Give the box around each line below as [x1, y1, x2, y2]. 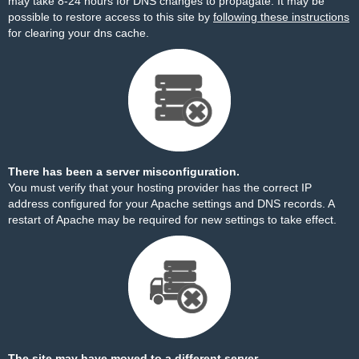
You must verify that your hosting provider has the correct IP [8, 181, 312, 194]
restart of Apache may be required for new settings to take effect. [8, 213, 337, 226]
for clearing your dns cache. [8, 26, 149, 39]
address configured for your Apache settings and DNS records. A [8, 197, 334, 210]
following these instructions [213, 10, 349, 23]
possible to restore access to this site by [8, 10, 213, 23]
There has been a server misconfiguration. [8, 165, 240, 178]
